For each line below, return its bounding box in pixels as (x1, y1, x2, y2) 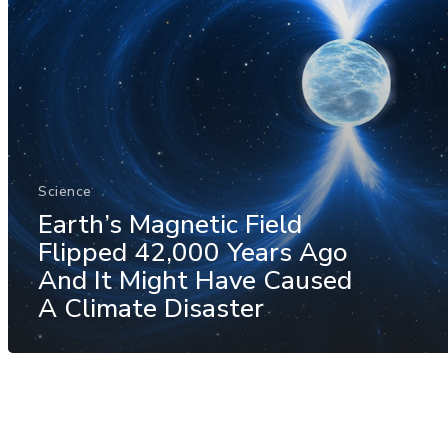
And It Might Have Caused (38, 262, 352, 298)
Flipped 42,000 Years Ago (38, 234, 348, 270)
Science (38, 181, 92, 201)
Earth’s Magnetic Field (38, 206, 302, 242)
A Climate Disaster (38, 290, 264, 326)
